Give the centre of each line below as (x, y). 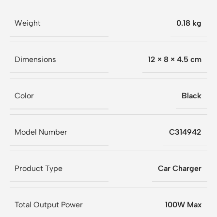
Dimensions (35, 59)
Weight (28, 23)
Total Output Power (49, 204)
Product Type (39, 168)
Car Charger (180, 168)
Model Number (41, 132)
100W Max (183, 205)
